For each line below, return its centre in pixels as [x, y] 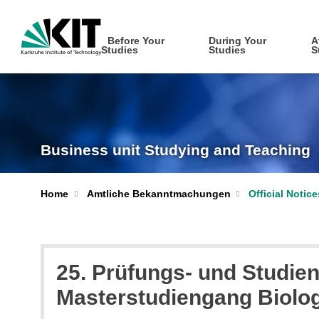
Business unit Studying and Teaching [176, 150]
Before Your [136, 41]
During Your [238, 41]
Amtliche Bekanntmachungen [158, 194]
